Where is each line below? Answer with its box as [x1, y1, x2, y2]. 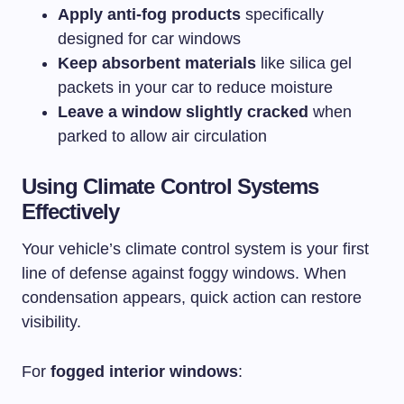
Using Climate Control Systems [22, 173, 319, 198]
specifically [241, 5, 324, 23]
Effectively [22, 198, 120, 224]
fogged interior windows [50, 362, 238, 381]
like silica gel [256, 53, 352, 72]
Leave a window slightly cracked [58, 102, 308, 121]
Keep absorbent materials [58, 53, 256, 72]
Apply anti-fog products [58, 5, 241, 23]
